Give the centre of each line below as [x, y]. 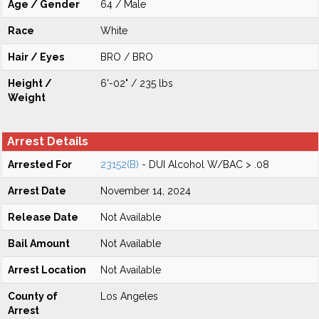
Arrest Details [48, 141]
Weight [27, 98]
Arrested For [40, 164]
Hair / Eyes [36, 57]
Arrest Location [47, 270]
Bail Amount [39, 244]
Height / [30, 83]
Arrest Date [37, 191]
